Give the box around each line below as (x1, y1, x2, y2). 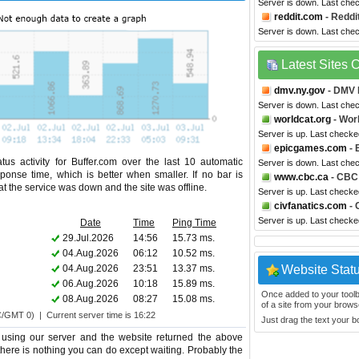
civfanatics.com (274, 200, 347, 212)
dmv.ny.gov (274, 85, 325, 96)
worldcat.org (274, 114, 331, 125)
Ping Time (172, 217, 216, 228)
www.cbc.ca (274, 171, 329, 183)
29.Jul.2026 (63, 232, 114, 244)
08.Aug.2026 (63, 293, 119, 305)
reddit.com (274, 11, 323, 22)
